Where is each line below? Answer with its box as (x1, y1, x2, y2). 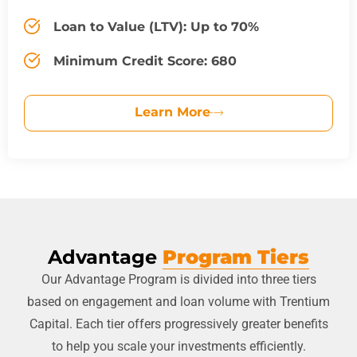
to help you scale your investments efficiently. (51, 338, 306, 354)
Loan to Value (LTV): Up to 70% (53, 18, 259, 34)
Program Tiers (163, 245, 309, 269)
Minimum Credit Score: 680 (53, 53, 237, 69)
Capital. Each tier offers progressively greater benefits (29, 316, 328, 331)
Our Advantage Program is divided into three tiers (41, 271, 316, 287)
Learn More (134, 104, 210, 120)
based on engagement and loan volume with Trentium (27, 293, 330, 309)
